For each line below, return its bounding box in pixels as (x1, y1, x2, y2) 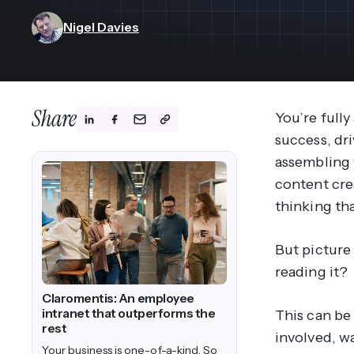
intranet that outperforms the (42, 306, 216, 322)
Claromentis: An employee (42, 291, 194, 307)
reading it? (275, 262, 348, 281)
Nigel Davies (63, 19, 139, 36)
